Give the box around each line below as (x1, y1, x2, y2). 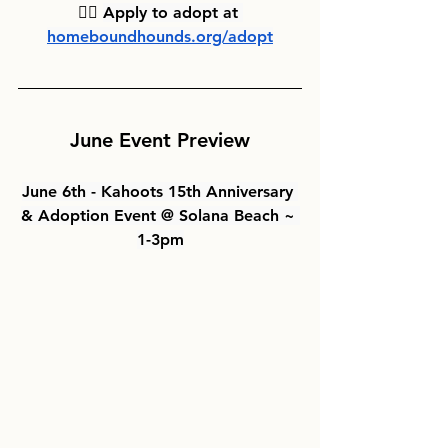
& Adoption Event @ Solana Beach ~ (20, 206, 300, 226)
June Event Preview (70, 128, 250, 153)
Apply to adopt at (102, 3, 243, 23)
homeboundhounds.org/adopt (47, 27, 273, 47)
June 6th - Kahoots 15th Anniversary (22, 182, 298, 202)
